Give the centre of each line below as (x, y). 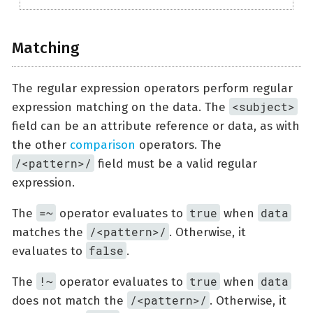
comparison (103, 145)
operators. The (179, 145)
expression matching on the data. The (121, 107)
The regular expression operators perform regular (152, 88)
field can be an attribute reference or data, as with (156, 126)
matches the (49, 232)
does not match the (70, 300)
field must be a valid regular (176, 163)
